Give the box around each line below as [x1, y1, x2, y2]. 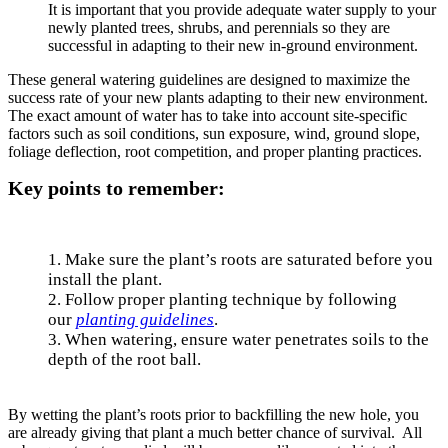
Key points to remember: [8, 176, 225, 199]
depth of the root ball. [48, 349, 201, 369]
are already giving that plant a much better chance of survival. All [8, 423, 422, 441]
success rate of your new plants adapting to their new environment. [8, 88, 432, 106]
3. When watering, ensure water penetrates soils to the [48, 329, 429, 349]
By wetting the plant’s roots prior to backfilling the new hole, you [8, 405, 419, 423]
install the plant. [48, 269, 162, 289]
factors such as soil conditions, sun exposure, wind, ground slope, [8, 124, 420, 142]
